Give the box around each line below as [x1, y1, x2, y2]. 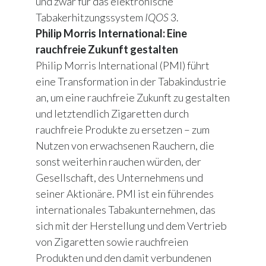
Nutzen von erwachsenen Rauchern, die [36, 139, 214, 153]
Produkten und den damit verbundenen [36, 251, 211, 265]
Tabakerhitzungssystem [36, 11, 143, 24]
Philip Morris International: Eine [36, 27, 187, 40]
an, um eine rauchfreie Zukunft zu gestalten [36, 91, 230, 104]
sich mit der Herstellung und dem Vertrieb [36, 219, 227, 233]
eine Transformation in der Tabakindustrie [36, 75, 226, 88]
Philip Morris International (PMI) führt [36, 59, 210, 72]
